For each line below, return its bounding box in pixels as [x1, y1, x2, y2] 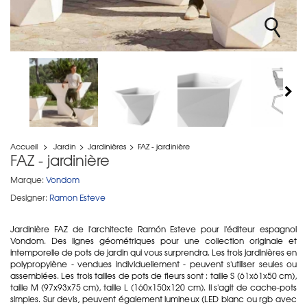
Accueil [10, 140, 38, 151]
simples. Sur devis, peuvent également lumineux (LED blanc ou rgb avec [10, 292, 297, 305]
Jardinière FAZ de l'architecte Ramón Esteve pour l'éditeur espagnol [10, 222, 297, 235]
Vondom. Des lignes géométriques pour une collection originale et [10, 234, 297, 247]
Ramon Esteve [49, 191, 106, 204]
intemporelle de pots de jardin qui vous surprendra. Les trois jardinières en [10, 245, 297, 258]
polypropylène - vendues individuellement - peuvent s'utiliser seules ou [10, 257, 297, 270]
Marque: [10, 173, 44, 186]
